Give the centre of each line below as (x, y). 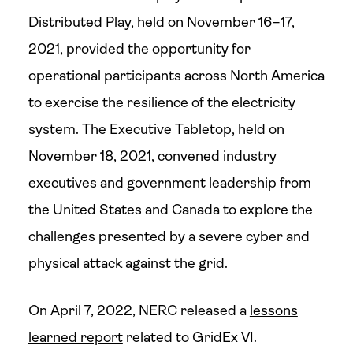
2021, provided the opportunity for (139, 49)
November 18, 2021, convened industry (152, 156)
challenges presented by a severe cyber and (169, 236)
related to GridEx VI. (190, 337)
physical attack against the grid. (128, 263)
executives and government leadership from (169, 183)
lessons (273, 310)
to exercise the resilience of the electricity (162, 102)
